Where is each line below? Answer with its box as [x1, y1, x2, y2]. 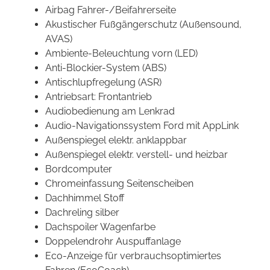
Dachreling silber [45, 207, 119, 219]
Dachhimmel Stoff [45, 192, 124, 204]
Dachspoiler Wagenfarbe [45, 221, 155, 233]
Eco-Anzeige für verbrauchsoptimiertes [45, 250, 221, 262]
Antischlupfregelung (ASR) [45, 77, 162, 89]
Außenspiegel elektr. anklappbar [45, 134, 187, 146]
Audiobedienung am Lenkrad [45, 105, 175, 118]
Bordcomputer [45, 163, 112, 175]
